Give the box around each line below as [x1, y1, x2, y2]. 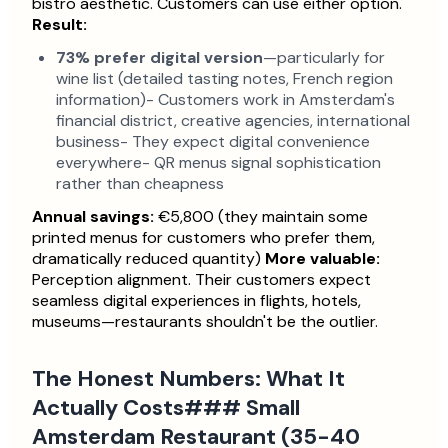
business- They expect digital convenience [56, 131, 370, 152]
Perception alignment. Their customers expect [32, 269, 371, 290]
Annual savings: [32, 206, 154, 227]
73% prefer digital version [56, 47, 263, 68]
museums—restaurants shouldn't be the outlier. [32, 311, 378, 332]
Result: [32, 14, 87, 35]
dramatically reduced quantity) [32, 248, 265, 269]
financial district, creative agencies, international [56, 110, 410, 131]
